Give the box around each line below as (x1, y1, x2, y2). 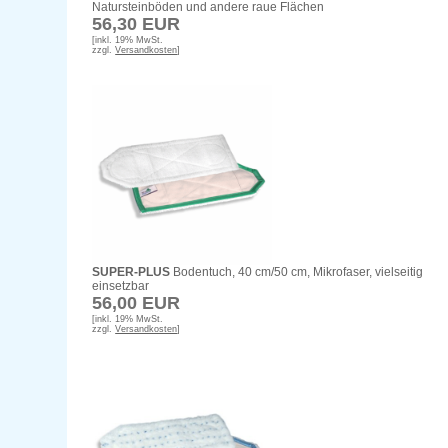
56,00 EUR (92, 293, 181, 314)
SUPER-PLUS (92, 265, 171, 280)
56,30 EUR (92, 14, 181, 35)
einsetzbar (92, 279, 150, 294)
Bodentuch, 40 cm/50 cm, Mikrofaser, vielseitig (170, 265, 424, 280)
